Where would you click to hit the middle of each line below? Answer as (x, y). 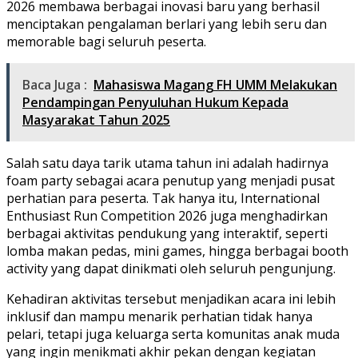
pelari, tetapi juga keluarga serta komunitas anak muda (173, 334)
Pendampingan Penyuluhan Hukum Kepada (155, 102)
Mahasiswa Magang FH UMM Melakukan (215, 84)
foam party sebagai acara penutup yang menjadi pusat (171, 180)
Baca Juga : (55, 84)
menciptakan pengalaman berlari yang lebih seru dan (167, 24)
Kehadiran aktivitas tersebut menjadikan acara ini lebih (171, 298)
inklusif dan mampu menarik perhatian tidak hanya (159, 316)
